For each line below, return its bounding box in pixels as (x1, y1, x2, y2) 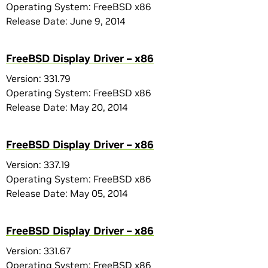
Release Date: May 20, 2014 (6, 101, 127, 113)
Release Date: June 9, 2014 (6, 15, 125, 27)
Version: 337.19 (6, 159, 70, 170)
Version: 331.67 (6, 245, 71, 257)
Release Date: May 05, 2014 (6, 187, 127, 199)
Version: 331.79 (6, 72, 71, 84)
